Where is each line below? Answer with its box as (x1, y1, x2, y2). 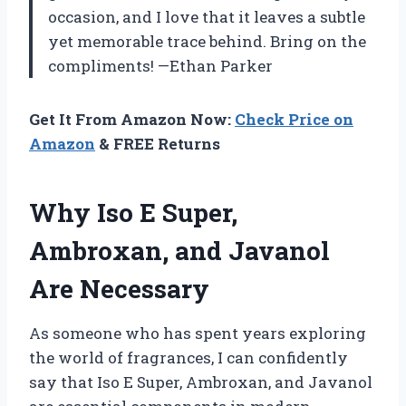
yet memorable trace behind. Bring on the (48, 30, 366, 52)
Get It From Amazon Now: (29, 108, 235, 130)
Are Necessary (29, 271, 209, 305)
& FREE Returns (95, 132, 220, 154)
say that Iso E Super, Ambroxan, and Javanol (29, 371, 372, 392)
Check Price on (235, 108, 353, 130)
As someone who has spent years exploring (29, 322, 366, 343)
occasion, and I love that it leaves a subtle (48, 5, 365, 27)
